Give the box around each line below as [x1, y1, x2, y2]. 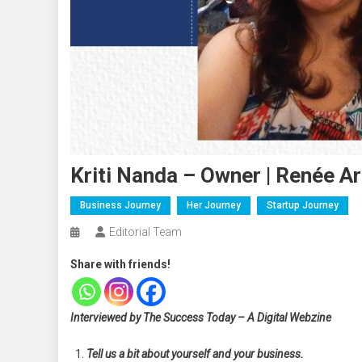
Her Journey [187, 199, 241, 211]
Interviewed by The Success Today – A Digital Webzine [70, 310, 331, 324]
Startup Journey [267, 199, 339, 211]
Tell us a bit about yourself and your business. [86, 347, 304, 360]
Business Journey [80, 199, 161, 211]
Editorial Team [109, 225, 182, 238]
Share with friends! [70, 257, 170, 271]
